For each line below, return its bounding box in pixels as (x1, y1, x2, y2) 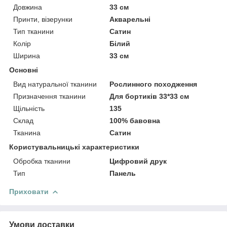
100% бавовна (109, 116, 161, 125)
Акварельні (109, 15, 151, 23)
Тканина (13, 128, 41, 137)
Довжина (13, 3, 42, 11)
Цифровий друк (109, 157, 167, 165)
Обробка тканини (13, 157, 70, 165)
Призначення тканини (13, 92, 86, 100)
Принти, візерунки (13, 15, 72, 23)
